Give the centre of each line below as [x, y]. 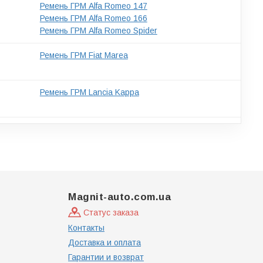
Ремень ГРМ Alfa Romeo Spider [98, 30]
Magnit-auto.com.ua [119, 197]
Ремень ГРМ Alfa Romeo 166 [93, 18]
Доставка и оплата [104, 242]
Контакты [86, 228]
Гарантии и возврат [106, 257]
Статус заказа [110, 212]
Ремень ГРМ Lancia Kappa [89, 92]
